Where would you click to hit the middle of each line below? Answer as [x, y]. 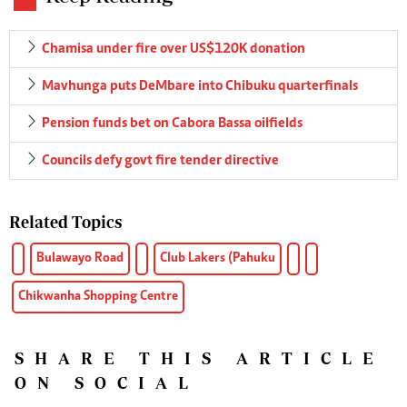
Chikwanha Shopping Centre [98, 296]
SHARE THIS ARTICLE [199, 358]
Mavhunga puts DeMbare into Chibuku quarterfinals [200, 86]
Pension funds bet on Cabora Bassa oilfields [172, 123]
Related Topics [65, 222]
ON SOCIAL [107, 382]
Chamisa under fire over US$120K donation [174, 49]
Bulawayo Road [80, 258]
